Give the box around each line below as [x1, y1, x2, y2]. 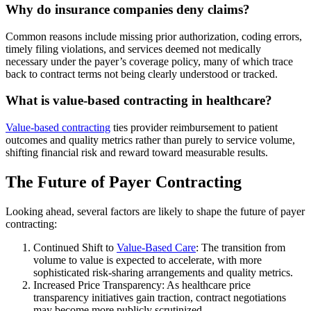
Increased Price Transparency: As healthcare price [33, 278, 251, 291]
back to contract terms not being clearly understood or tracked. [6, 67, 278, 80]
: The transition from [196, 241, 285, 253]
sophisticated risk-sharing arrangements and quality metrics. [33, 266, 293, 278]
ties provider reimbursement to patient [110, 121, 278, 133]
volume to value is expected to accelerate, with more [33, 253, 262, 266]
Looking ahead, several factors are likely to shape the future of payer [6, 205, 305, 217]
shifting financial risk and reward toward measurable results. [6, 146, 268, 158]
